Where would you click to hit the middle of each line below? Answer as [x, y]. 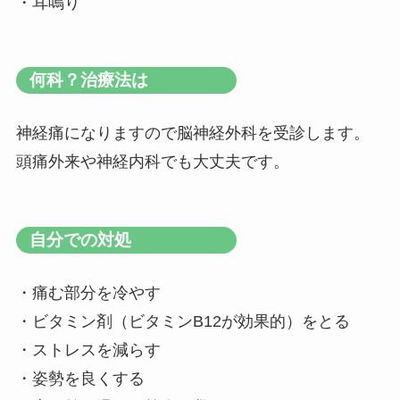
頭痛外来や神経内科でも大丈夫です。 [152, 162]
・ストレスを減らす [88, 350]
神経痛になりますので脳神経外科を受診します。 [192, 133]
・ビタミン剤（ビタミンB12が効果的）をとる [183, 322]
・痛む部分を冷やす [88, 293]
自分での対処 [80, 239]
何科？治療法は [88, 80]
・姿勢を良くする [80, 379]
